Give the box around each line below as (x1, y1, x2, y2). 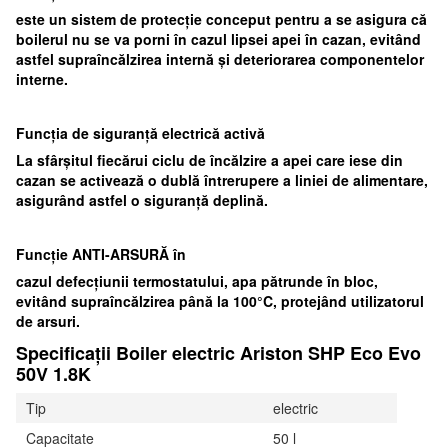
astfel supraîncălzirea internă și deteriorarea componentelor (16, 49, 424, 70)
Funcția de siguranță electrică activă (16, 123, 265, 144)
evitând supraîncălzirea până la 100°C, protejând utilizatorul (16, 291, 424, 312)
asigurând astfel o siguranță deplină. (16, 190, 268, 211)
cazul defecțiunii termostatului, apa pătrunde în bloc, (16, 271, 378, 292)
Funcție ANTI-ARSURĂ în (16, 244, 186, 265)
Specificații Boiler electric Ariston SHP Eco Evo (16, 339, 421, 366)
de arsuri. (16, 311, 80, 332)
